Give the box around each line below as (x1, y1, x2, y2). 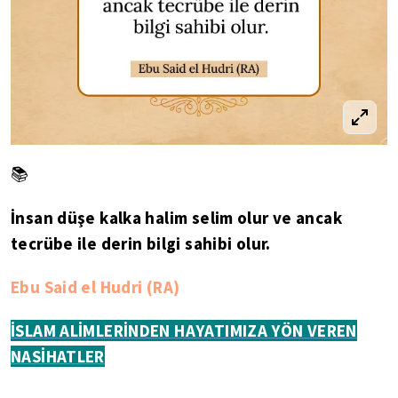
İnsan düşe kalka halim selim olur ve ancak (11, 207, 342, 229)
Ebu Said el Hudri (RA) (11, 276, 180, 298)
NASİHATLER (11, 346, 105, 368)
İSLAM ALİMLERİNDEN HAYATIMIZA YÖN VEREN (11, 320, 357, 342)
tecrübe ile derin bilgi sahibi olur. (11, 233, 271, 255)
